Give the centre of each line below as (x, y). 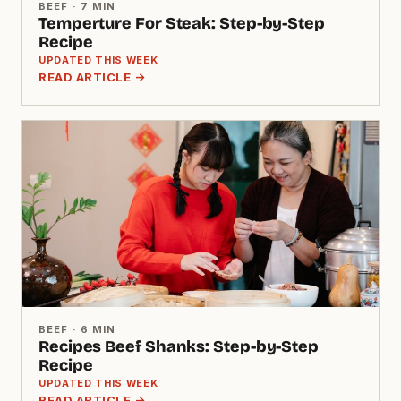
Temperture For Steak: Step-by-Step (182, 24)
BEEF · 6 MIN (77, 329)
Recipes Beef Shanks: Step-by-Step (179, 346)
